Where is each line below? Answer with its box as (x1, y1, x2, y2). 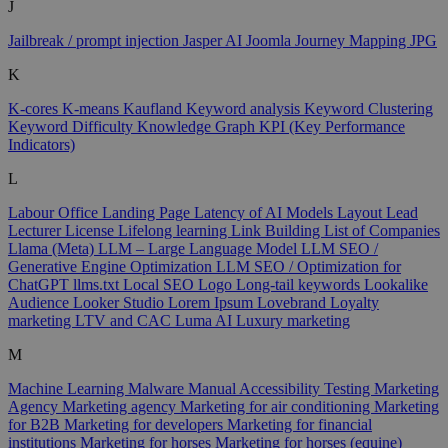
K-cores (8, 99, 62, 117)
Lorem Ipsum (168, 293, 257, 311)
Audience (8, 293, 73, 311)
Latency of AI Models (194, 203, 337, 221)
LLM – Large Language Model (98, 239, 301, 257)
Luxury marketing (236, 311, 350, 329)
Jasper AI (183, 31, 246, 49)
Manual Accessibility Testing (188, 379, 374, 397)
